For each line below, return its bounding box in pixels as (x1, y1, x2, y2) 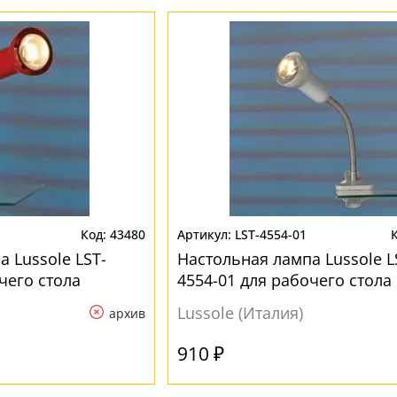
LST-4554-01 (234, 226, 307, 243)
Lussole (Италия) (176, 302, 303, 323)
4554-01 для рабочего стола (176, 269, 392, 291)
